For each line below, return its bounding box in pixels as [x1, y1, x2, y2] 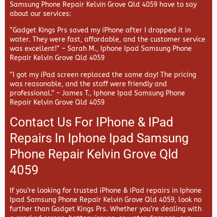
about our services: [10, 9, 71, 18]
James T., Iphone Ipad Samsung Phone [62, 89, 185, 97]
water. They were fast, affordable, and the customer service [10, 35, 205, 44]
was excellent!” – [10, 45, 67, 53]
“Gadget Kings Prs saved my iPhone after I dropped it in [10, 26, 191, 35]
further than [10, 204, 51, 213]
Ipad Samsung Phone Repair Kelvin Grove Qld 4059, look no [10, 195, 201, 204]
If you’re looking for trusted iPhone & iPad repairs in [10, 186, 180, 195]
